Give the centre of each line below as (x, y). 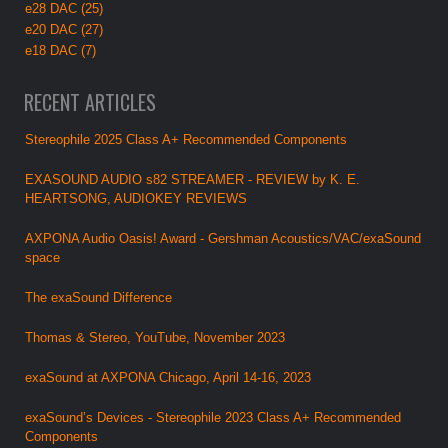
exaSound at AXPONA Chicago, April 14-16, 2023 (168, 377)
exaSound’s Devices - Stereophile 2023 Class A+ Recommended (213, 417)
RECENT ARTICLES (90, 101)
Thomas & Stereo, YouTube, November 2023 (155, 337)
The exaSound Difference (99, 297)
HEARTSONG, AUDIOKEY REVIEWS (136, 198)
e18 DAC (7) (61, 50)
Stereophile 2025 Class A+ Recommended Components (186, 139)
